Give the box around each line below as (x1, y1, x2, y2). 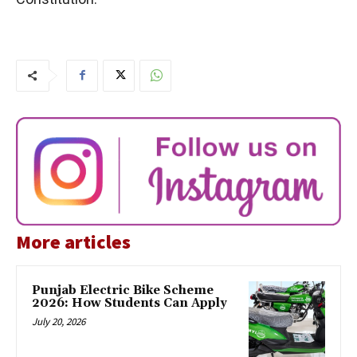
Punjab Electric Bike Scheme (32, 282, 214, 298)
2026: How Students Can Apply (32, 295, 227, 311)
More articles (16, 229, 131, 254)
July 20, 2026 (32, 314, 85, 328)
